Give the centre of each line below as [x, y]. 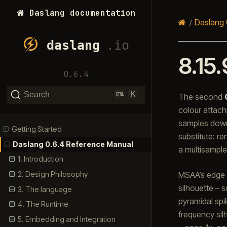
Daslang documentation [80, 13]
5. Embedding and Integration [66, 219]
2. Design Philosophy [52, 174]
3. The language [45, 189]
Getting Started [37, 129]
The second [201, 97]
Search [36, 95]
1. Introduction [40, 159]
